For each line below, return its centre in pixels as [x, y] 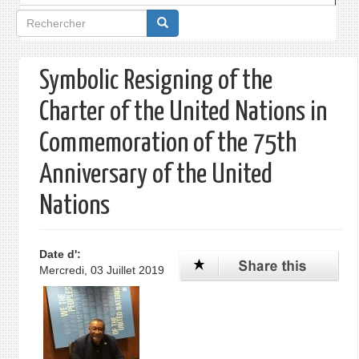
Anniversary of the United [155, 175]
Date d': [61, 254]
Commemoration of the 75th [167, 144]
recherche [51, 75]
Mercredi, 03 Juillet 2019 [101, 270]
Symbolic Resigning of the [155, 81]
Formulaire [53, 22]
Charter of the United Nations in [183, 113]
